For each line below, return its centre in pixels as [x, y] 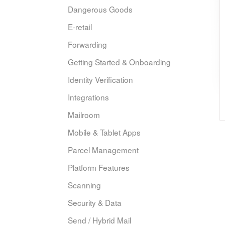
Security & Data [95, 202]
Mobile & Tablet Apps [104, 132]
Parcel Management [103, 150]
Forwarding [87, 44]
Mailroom [84, 115]
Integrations [88, 97]
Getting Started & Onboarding [119, 62]
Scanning [84, 185]
